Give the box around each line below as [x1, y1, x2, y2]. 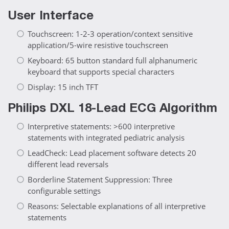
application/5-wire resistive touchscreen [28, 40, 168, 51]
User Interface [8, 11, 94, 24]
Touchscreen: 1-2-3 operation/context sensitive [28, 29, 193, 39]
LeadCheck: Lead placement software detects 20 [28, 148, 196, 158]
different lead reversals [28, 159, 108, 170]
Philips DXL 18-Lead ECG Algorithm [8, 103, 217, 116]
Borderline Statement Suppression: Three [28, 174, 172, 185]
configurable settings [28, 186, 101, 196]
